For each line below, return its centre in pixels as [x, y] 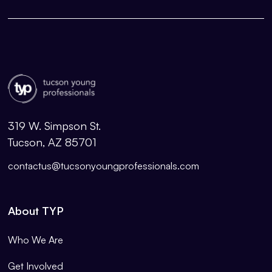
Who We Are [36, 240]
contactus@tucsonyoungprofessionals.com [104, 166]
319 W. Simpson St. [55, 126]
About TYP [36, 211]
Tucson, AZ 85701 [53, 142]
